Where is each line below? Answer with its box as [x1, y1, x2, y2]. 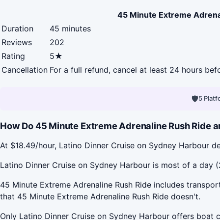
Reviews [1, 37, 32, 47]
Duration [1, 23, 33, 33]
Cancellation [1, 64, 48, 75]
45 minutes [50, 23, 91, 33]
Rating [1, 51, 25, 61]
